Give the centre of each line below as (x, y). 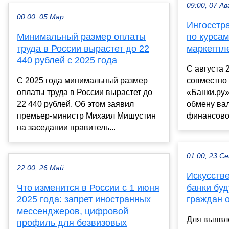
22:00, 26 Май (40, 168)
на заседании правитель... (66, 127)
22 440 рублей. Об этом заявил (75, 104)
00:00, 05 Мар (40, 17)
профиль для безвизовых (72, 223)
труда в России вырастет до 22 (83, 48)
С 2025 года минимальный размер (82, 80)
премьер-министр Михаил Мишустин (86, 116)
